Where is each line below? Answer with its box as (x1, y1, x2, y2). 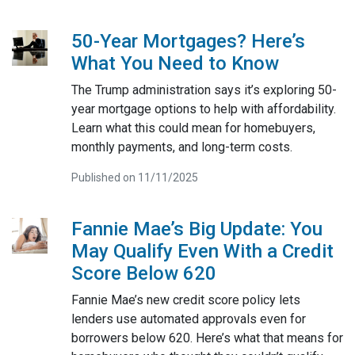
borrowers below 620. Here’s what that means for (71, 330, 343, 345)
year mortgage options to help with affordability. (71, 101, 336, 116)
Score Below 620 (71, 261, 216, 284)
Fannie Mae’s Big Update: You (71, 217, 323, 240)
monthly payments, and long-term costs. (71, 139, 292, 155)
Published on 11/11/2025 (71, 170, 198, 184)
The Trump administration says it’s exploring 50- (71, 82, 337, 97)
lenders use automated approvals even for (71, 311, 306, 326)
